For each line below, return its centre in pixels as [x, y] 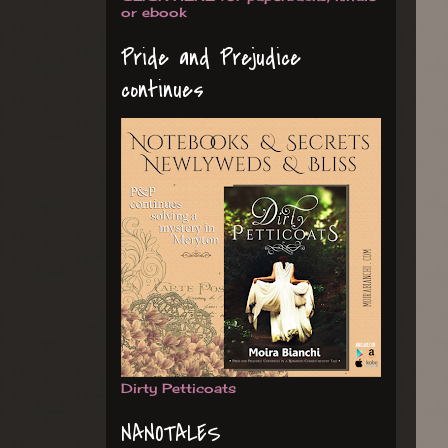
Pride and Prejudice [211, 57]
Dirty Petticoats [178, 387]
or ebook [153, 11]
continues [162, 89]
